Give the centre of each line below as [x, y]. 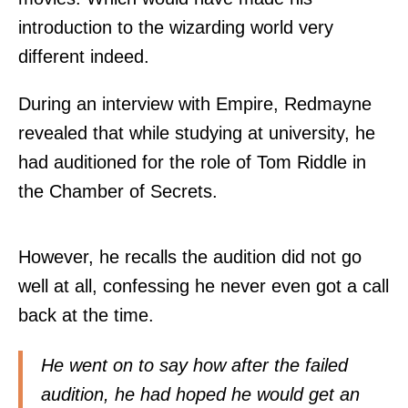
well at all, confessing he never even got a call [204, 286]
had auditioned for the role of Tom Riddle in [192, 162]
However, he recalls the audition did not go [190, 256]
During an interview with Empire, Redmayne [195, 103]
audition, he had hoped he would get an [200, 394]
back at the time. [86, 315]
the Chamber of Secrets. [118, 191]
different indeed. [84, 56]
